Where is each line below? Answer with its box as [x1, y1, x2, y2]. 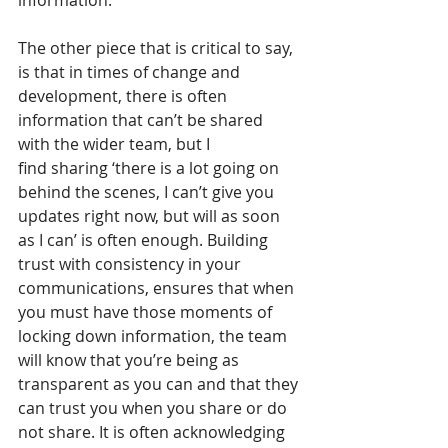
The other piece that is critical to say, [18, 37, 297, 60]
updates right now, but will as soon [18, 205, 284, 228]
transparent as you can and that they [18, 373, 302, 396]
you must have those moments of [18, 301, 276, 324]
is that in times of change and [18, 61, 244, 84]
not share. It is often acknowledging [18, 421, 289, 444]
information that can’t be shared [18, 109, 267, 132]
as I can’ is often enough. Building [18, 229, 272, 252]
